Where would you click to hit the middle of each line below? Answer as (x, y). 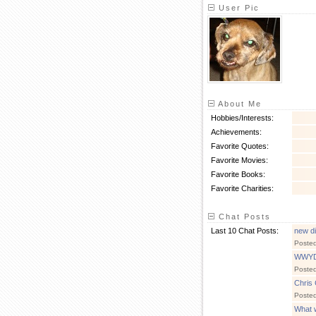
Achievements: (236, 132)
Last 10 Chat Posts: (245, 231)
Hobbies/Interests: (242, 118)
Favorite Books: (238, 174)
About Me (238, 104)
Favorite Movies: (239, 160)
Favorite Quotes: (240, 146)
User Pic (237, 8)
